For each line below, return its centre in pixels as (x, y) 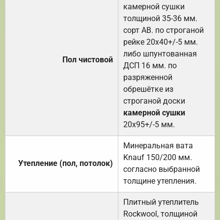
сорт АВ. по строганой (164, 30)
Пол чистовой (88, 59)
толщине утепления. (160, 181)
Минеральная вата (158, 145)
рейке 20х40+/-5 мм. (161, 42)
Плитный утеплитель (161, 202)
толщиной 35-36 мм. (160, 18)
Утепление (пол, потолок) (66, 163)
